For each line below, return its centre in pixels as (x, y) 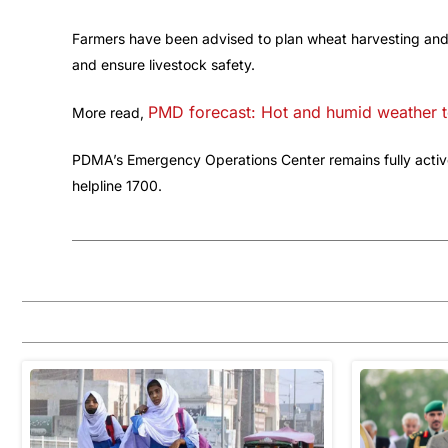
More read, (110, 113)
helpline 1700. (117, 186)
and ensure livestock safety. (163, 65)
